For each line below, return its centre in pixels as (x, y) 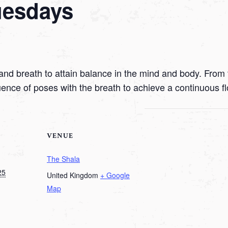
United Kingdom (73, 175)
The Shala (63, 159)
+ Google (115, 175)
